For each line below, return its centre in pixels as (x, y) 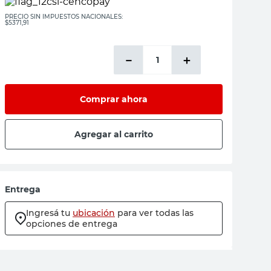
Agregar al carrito (114, 134)
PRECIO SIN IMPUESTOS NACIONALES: (64, 17)
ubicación (94, 213)
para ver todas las (155, 213)
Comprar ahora (114, 99)
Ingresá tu (48, 213)
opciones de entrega (72, 224)
